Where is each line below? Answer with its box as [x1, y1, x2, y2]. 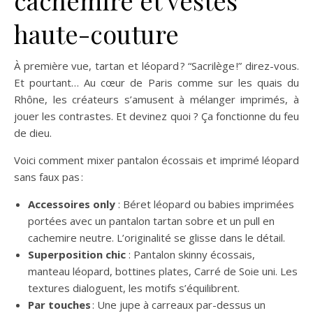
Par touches [28, 297, 91, 312]
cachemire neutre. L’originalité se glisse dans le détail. [28, 230, 285, 245]
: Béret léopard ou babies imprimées [115, 196, 294, 211]
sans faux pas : [14, 169, 83, 184]
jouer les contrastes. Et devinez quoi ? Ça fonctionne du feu [14, 108, 299, 123]
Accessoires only [28, 196, 115, 211]
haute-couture [14, 16, 179, 50]
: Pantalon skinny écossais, [126, 247, 255, 261]
